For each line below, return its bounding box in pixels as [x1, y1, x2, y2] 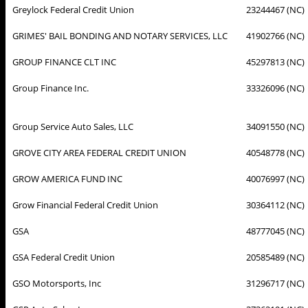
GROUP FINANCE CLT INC [12, 55, 116, 68]
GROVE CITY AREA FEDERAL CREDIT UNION [12, 146, 186, 159]
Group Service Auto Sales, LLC [12, 120, 133, 133]
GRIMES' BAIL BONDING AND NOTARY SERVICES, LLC [12, 29, 228, 42]
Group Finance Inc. [12, 81, 89, 94]
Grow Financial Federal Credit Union [12, 198, 158, 211]
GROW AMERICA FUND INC [12, 172, 122, 185]
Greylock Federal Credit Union [12, 3, 134, 16]
